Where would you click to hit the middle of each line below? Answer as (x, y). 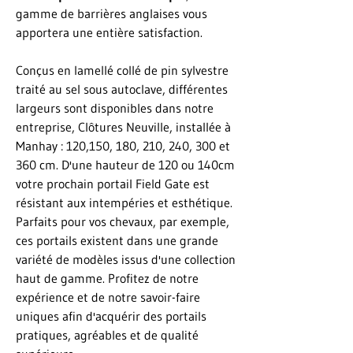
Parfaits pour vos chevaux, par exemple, (123, 221)
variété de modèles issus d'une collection (126, 259)
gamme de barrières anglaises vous (111, 13)
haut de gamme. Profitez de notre (107, 278)
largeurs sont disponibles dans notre (115, 108)
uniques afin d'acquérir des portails (111, 316)
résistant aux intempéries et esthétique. (124, 203)
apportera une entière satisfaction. (109, 32)
